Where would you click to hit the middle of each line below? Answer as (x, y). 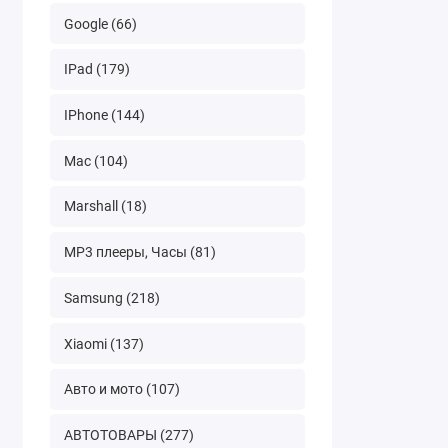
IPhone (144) (104, 115)
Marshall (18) (105, 206)
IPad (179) (96, 69)
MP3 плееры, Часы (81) (139, 252)
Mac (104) (95, 160)
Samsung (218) (111, 297)
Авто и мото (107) (121, 389)
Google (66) (100, 23)
